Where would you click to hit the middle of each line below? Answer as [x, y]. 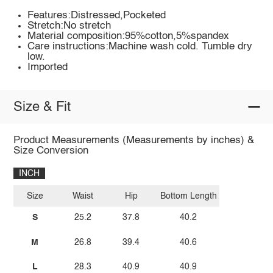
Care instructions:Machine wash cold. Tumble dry [140, 47]
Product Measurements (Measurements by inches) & [133, 141]
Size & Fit [42, 107]
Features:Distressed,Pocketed [97, 16]
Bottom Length [188, 196]
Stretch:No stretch [69, 26]
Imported [48, 68]
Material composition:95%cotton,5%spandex [129, 37]
